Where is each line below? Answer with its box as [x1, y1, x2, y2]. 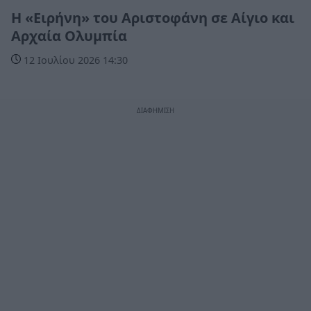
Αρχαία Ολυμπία [11, 26, 127, 45]
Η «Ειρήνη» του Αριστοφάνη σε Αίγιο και [11, 8, 294, 27]
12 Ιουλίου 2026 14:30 [21, 53, 128, 67]
